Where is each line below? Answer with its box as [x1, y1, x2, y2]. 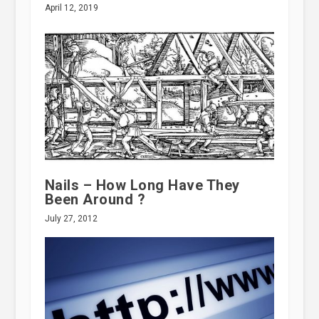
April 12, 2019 [44, 3, 98, 14]
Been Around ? [44, 191, 146, 209]
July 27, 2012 [44, 214, 98, 224]
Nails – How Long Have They [44, 177, 240, 194]
